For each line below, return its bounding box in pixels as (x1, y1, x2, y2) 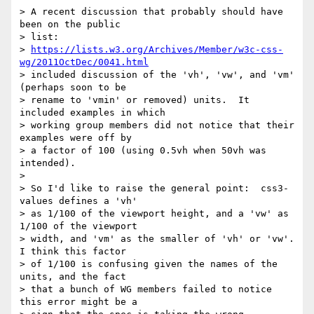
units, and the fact (20, 271, 126, 282)
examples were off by (20, 132, 132, 144)
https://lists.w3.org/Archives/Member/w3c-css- (31, 44, 283, 55)
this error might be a (20, 296, 137, 308)
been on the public (20, 19, 121, 30)
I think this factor (20, 246, 126, 257)
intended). (20, 158, 76, 169)
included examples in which (20, 107, 165, 118)
